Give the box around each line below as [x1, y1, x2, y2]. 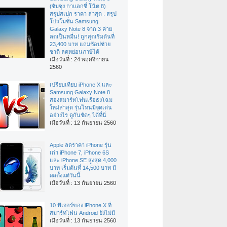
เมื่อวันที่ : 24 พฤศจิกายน [50, 56, 109, 63]
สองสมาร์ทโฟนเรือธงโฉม [50, 97, 112, 103]
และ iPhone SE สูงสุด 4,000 [50, 157, 117, 164]
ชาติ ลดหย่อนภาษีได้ [50, 49, 99, 55]
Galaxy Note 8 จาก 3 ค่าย [50, 26, 112, 32]
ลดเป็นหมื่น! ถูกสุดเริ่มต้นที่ [50, 33, 115, 40]
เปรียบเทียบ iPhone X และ [50, 82, 112, 88]
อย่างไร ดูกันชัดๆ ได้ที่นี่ [50, 112, 106, 119]
